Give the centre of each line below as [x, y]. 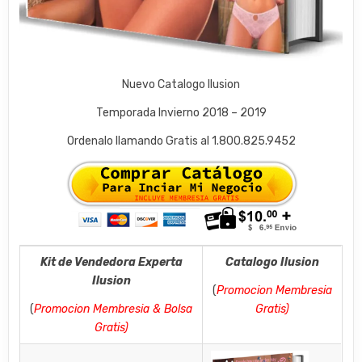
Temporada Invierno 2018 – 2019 [181, 112]
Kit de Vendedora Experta [111, 262]
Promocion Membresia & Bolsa [114, 309]
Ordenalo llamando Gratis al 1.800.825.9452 [181, 141]
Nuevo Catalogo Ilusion [181, 84]
